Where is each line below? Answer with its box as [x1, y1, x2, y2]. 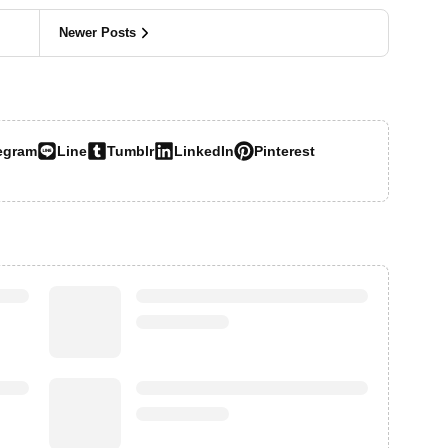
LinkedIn [174, 143, 234, 159]
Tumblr [107, 143, 154, 159]
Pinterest [254, 143, 315, 159]
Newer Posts [58, 25, 136, 40]
